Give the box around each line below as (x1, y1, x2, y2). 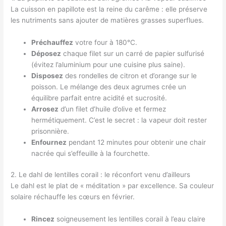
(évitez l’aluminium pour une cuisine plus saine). (31, 60, 186, 69)
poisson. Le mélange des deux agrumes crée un (31, 82, 187, 91)
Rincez (31, 215, 55, 223)
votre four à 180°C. (73, 38, 138, 46)
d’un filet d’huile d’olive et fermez (59, 104, 166, 113)
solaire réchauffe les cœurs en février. (11, 193, 135, 201)
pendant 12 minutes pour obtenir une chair (67, 138, 206, 146)
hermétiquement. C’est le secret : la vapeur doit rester (31, 116, 207, 124)
